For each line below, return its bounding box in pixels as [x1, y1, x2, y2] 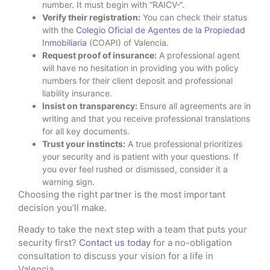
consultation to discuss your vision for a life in [18, 250, 213, 262]
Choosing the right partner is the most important [18, 188, 225, 200]
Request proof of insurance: [42, 49, 157, 60]
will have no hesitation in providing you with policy [42, 62, 239, 73]
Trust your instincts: [42, 138, 125, 149]
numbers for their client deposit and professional [42, 75, 233, 86]
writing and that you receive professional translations [42, 113, 250, 124]
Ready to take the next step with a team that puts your [18, 223, 247, 235]
